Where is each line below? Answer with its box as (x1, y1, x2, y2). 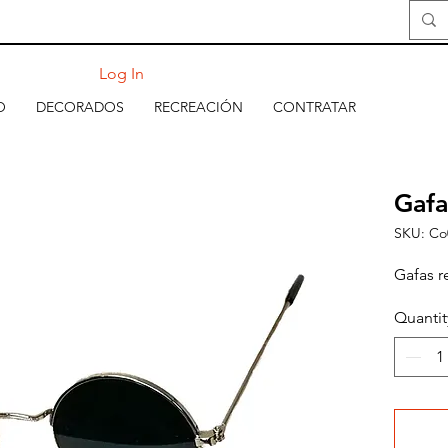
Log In (99, 64, 145, 83)
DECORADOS (36, 98, 124, 116)
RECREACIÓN (154, 98, 243, 116)
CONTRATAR (273, 98, 356, 116)
